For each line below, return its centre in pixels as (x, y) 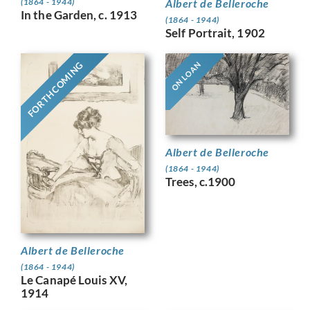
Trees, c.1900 (201, 182)
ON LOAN (186, 76)
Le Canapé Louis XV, (74, 280)
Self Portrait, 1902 (215, 33)
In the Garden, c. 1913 (79, 15)
